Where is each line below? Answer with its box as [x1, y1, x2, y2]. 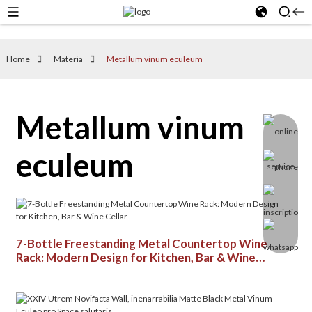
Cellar [15, 264, 48, 279]
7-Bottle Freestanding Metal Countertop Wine [15, 236, 267, 251]
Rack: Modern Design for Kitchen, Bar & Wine [15, 250, 256, 265]
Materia [53, 54, 83, 64]
